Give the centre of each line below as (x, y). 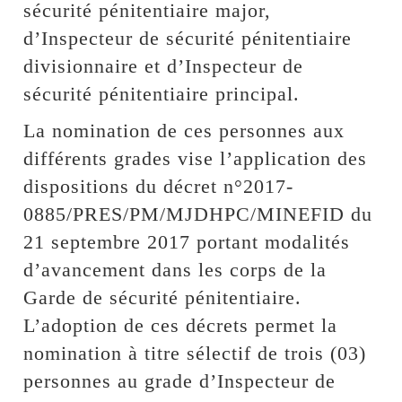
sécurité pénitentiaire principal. (162, 93)
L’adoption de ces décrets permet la (181, 325)
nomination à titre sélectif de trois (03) (195, 353)
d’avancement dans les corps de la (175, 269)
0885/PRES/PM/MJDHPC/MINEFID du (198, 214)
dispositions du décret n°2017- (159, 186)
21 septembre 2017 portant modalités (187, 241)
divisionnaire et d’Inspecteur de (164, 66)
